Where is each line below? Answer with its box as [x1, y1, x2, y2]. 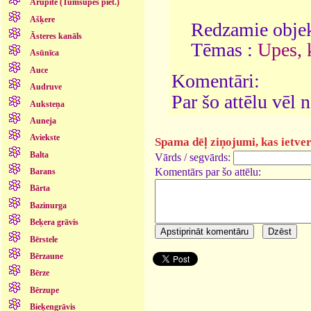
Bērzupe [29, 285, 59, 295]
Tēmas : [171, 38, 258, 60]
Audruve [29, 82, 62, 92]
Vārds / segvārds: [155, 151, 233, 163]
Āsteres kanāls [29, 31, 82, 42]
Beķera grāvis [29, 217, 78, 228]
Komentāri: [171, 69, 260, 92]
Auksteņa [29, 99, 65, 109]
